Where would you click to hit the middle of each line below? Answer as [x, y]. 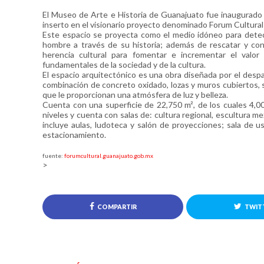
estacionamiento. [74, 135]
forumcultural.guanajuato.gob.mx [109, 156]
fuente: [53, 156]
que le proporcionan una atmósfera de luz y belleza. [135, 95]
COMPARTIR [117, 207]
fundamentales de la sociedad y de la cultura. [124, 65]
